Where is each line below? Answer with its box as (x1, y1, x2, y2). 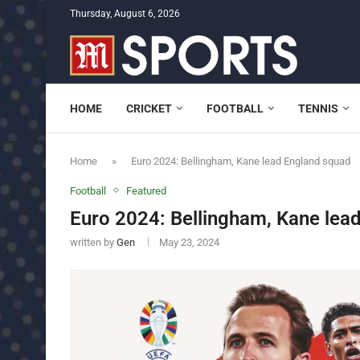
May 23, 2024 (159, 235, 219, 248)
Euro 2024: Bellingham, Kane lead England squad (131, 154, 350, 167)
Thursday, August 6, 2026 (70, 8, 180, 19)
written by (70, 235, 117, 248)
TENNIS (298, 101, 338, 115)
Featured (126, 184, 166, 197)
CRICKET (126, 101, 172, 115)
